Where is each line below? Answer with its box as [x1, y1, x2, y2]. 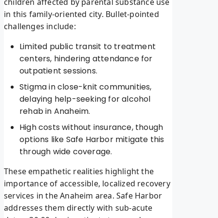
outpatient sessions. [19, 65, 97, 77]
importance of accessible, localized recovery [4, 178, 170, 189]
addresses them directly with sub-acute [4, 202, 153, 214]
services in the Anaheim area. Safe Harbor [4, 190, 163, 201]
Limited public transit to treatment [19, 41, 156, 53]
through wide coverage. [19, 146, 112, 158]
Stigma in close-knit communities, [19, 81, 152, 93]
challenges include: [4, 21, 76, 32]
